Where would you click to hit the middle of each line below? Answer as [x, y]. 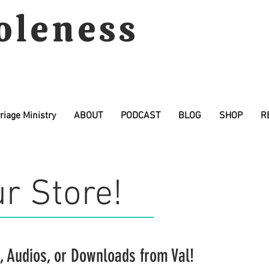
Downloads [105, 255]
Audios [27, 255]
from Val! [167, 255]
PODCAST [141, 116]
